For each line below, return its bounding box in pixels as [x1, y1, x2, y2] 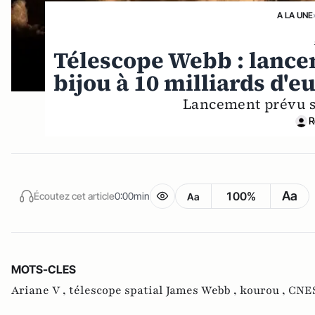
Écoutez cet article [34, 189, 115, 202]
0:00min [115, 189, 150, 202]
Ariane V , [11, 283, 69, 299]
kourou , [240, 283, 288, 299]
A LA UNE [277, 10, 314, 21]
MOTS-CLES [11, 262, 76, 277]
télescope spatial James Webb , [69, 283, 240, 299]
